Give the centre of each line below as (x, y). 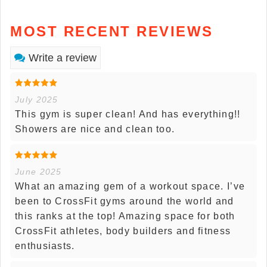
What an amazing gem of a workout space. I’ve (130, 187)
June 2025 (38, 172)
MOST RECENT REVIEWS (112, 32)
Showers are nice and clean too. (95, 129)
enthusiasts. (45, 246)
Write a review (63, 58)
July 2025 (37, 100)
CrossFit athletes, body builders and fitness (123, 231)
